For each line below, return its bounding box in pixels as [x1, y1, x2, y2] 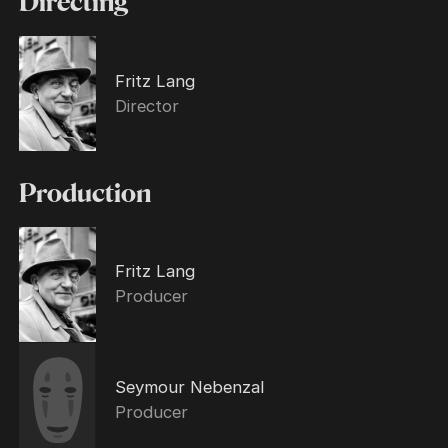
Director [114, 95, 179, 116]
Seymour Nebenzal [114, 376, 264, 397]
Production [19, 179, 152, 208]
